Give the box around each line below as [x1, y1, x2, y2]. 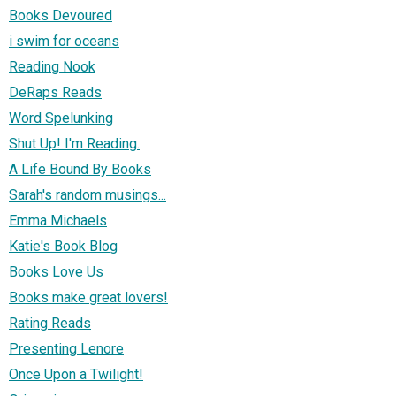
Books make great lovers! [9, 289, 168, 307]
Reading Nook [9, 58, 95, 76]
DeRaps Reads [9, 84, 102, 102]
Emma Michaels [9, 212, 107, 230]
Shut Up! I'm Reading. [9, 135, 140, 153]
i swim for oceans [9, 33, 119, 50]
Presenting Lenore [9, 340, 124, 358]
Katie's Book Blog [9, 238, 118, 255]
